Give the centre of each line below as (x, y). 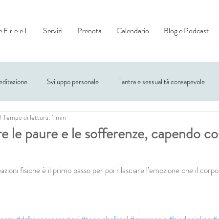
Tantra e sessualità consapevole (162, 82)
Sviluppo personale (73, 82)
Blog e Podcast (186, 31)
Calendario (133, 31)
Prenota (89, 31)
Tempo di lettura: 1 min (34, 117)
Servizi (53, 31)
